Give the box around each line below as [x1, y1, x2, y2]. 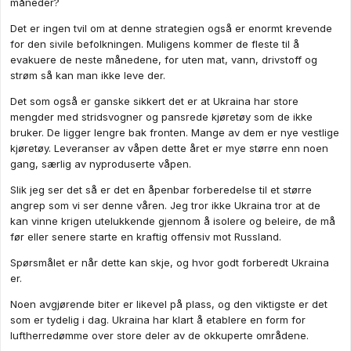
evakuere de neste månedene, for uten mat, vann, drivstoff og [10, 53, 317, 67]
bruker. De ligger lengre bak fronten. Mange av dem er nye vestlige [10, 126, 339, 139]
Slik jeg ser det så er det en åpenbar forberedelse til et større [10, 183, 312, 197]
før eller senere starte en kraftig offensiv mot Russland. [10, 230, 281, 244]
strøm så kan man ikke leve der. [10, 69, 165, 82]
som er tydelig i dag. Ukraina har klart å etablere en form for [10, 313, 306, 327]
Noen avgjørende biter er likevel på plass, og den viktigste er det [10, 298, 327, 311]
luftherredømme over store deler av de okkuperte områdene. [10, 329, 309, 342]
